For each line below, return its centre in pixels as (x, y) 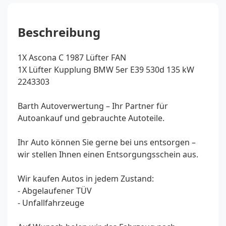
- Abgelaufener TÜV (55, 190)
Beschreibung (59, 32)
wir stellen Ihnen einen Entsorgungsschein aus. (108, 154)
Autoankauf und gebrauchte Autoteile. (91, 118)
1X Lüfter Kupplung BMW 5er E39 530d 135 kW (106, 69)
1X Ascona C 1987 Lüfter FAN (72, 57)
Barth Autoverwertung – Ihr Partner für (93, 106)
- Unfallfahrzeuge (51, 203)
